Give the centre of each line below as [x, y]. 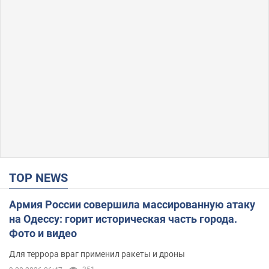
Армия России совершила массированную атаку [132, 204]
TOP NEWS [42, 177]
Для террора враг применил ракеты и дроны [97, 254]
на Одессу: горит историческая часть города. [123, 219]
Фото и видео [43, 233]
